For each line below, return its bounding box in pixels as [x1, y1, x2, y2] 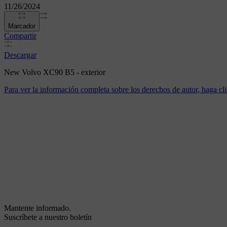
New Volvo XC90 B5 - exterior [4, 68, 105, 77]
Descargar [4, 51, 36, 60]
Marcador [8, 22, 35, 30]
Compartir [4, 31, 36, 41]
